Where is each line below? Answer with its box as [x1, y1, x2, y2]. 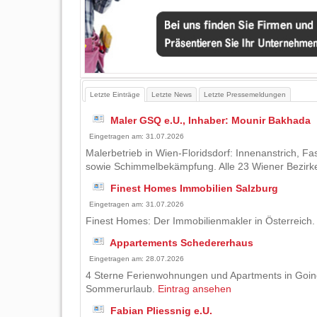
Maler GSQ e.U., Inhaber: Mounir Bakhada [110, 114, 311, 126]
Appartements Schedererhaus [110, 236, 254, 248]
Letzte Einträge [89, 90, 140, 98]
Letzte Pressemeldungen [203, 90, 286, 98]
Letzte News [151, 90, 192, 98]
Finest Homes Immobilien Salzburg [110, 182, 279, 194]
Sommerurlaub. [86, 282, 158, 294]
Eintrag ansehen [158, 282, 232, 294]
